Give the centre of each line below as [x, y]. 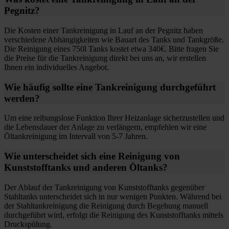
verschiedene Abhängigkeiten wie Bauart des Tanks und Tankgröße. [114, 39]
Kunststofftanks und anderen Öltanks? [86, 168]
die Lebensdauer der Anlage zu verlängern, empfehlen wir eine [105, 127]
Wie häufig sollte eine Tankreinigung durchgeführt [110, 87]
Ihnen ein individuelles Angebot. [56, 67]
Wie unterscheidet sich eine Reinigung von [92, 156]
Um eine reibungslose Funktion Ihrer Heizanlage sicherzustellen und [114, 118]
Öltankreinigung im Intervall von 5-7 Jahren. [76, 136]
